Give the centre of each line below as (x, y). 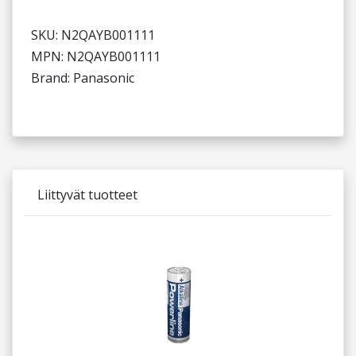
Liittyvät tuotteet (87, 195)
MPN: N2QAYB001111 (96, 56)
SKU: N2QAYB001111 (93, 35)
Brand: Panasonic (83, 78)
